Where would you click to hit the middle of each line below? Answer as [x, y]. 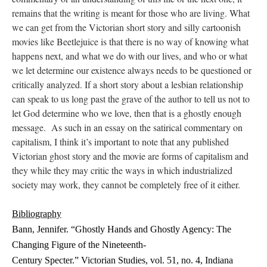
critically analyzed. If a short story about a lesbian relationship [128, 84]
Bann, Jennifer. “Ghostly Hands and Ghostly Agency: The [122, 229]
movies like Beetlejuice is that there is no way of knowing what [130, 41]
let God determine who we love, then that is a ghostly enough [127, 113]
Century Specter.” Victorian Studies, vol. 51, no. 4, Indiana [122, 260]
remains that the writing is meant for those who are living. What [131, 13]
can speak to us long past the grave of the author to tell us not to [131, 99]
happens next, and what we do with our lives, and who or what [130, 56]
